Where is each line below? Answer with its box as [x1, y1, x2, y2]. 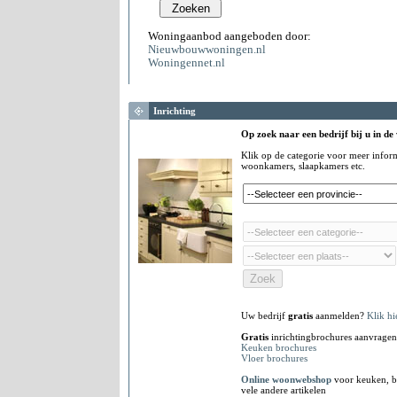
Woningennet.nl [148, 57, 225, 69]
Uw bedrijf [241, 310, 288, 321]
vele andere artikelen [241, 385, 326, 395]
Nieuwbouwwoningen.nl [148, 43, 266, 56]
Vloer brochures [241, 353, 307, 363]
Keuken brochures [241, 342, 316, 353]
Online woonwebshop [241, 374, 331, 385]
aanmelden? [313, 310, 367, 321]
